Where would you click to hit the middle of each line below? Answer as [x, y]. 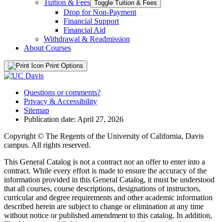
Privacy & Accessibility [60, 102]
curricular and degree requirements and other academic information [108, 198]
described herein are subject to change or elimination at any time [104, 207]
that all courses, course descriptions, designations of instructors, [102, 189]
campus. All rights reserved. [47, 145]
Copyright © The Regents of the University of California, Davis [104, 136]
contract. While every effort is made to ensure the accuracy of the [105, 171]
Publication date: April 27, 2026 [74, 119]
